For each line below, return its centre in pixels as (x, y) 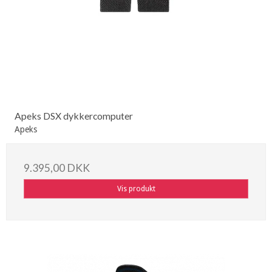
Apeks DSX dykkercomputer (74, 116)
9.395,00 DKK (57, 168)
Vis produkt (136, 189)
